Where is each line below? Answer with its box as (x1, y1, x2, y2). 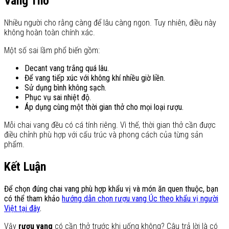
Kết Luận (4, 159, 46, 174)
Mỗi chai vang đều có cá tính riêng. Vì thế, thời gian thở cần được (4, 120, 216, 130)
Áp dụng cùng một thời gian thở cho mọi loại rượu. (25, 102, 184, 112)
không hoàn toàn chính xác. (4, 28, 95, 38)
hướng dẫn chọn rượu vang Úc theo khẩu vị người (62, 194, 218, 204)
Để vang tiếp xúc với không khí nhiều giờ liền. (25, 73, 165, 83)
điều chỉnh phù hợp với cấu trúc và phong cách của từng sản (4, 130, 203, 140)
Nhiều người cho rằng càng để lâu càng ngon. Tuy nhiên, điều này (4, 18, 216, 28)
